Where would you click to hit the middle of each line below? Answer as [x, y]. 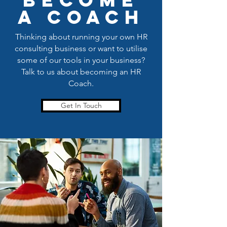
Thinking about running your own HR [81, 37]
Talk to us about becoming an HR [81, 72]
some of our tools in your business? [81, 60]
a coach [81, 17]
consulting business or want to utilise [81, 48]
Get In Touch [81, 105]
